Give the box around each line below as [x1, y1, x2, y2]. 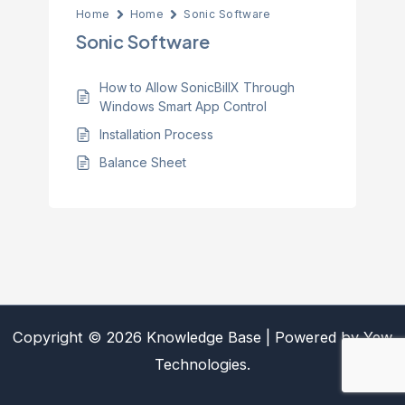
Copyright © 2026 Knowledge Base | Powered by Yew [13, 328, 392, 346]
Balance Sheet [99, 155, 186, 170]
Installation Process [99, 127, 213, 142]
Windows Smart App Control [99, 99, 267, 114]
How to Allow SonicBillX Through [99, 80, 295, 95]
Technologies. [155, 355, 250, 373]
